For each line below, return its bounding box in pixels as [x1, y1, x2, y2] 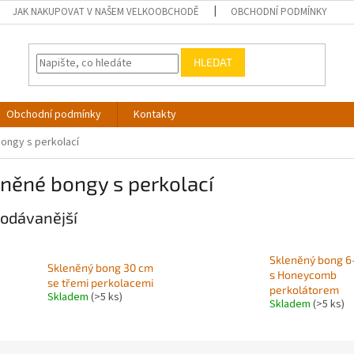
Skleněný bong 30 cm [47, 260, 153, 274]
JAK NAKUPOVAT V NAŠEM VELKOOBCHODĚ [13, 5, 200, 19]
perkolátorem [269, 283, 339, 297]
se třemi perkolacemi [47, 275, 153, 289]
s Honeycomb [269, 268, 337, 282]
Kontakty [134, 107, 176, 122]
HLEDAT [194, 55, 233, 70]
